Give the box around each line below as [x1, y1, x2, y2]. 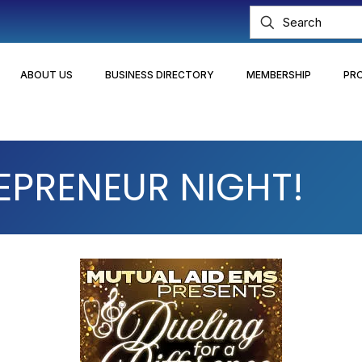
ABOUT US [19, 68, 73, 81]
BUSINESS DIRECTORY [104, 68, 214, 81]
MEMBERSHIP [246, 68, 311, 81]
